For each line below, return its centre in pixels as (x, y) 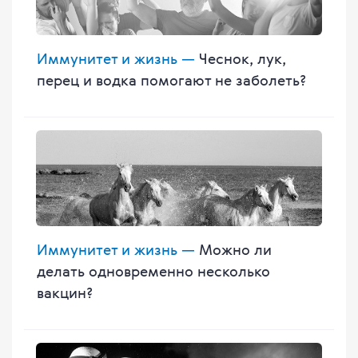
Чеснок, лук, (241, 59)
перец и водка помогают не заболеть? (171, 80)
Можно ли (233, 250)
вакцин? (65, 293)
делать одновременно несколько (153, 271)
